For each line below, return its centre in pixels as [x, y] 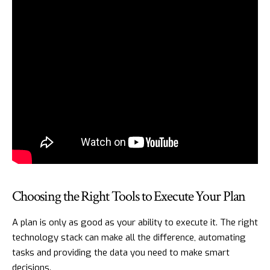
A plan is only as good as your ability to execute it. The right [135, 222]
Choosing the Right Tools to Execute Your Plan [129, 196]
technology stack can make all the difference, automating [129, 237]
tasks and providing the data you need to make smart [121, 252]
